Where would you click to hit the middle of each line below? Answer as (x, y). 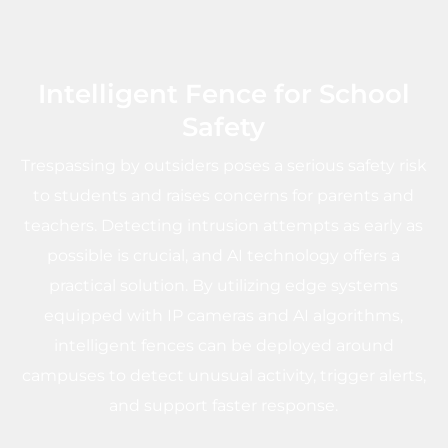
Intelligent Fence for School (223, 94)
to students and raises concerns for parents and (224, 196)
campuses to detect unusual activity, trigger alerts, (223, 376)
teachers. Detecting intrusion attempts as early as (224, 226)
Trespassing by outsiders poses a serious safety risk (223, 166)
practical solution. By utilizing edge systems (224, 286)
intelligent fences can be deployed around (223, 346)
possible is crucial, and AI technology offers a (224, 256)
